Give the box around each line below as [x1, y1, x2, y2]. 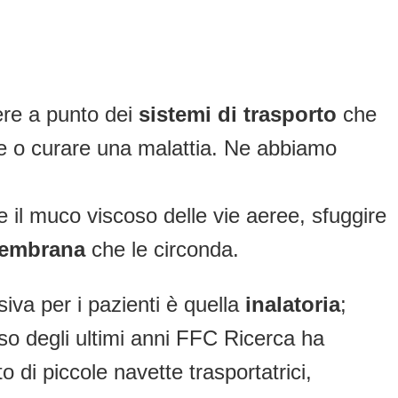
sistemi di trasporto [139, 102, 337, 127]
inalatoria [245, 292, 340, 317]
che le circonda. [85, 237, 239, 262]
